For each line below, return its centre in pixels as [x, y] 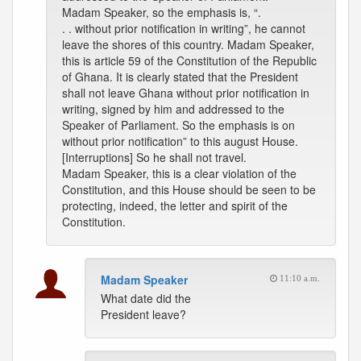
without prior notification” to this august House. [180, 141]
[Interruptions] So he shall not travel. [154, 157]
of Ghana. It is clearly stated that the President [180, 77]
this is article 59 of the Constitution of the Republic [189, 60]
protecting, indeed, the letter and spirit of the [175, 205]
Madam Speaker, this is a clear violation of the [179, 173]
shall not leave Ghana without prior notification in [186, 93]
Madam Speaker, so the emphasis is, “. [162, 12]
